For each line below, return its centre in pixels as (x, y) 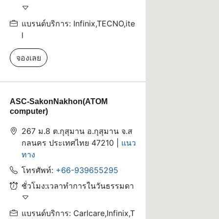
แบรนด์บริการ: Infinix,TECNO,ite (78, 23)
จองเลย (29, 58)
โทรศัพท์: (39, 170)
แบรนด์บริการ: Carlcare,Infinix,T (78, 213)
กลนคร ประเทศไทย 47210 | (71, 143)
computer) (29, 111)
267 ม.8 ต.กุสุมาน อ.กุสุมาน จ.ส (77, 131)
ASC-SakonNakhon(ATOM (59, 101)
